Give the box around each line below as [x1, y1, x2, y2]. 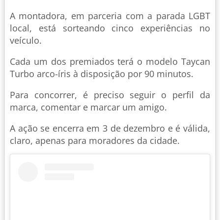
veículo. [10, 34, 42, 47]
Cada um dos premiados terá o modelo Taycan [10, 55, 210, 68]
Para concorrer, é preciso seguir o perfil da [10, 89, 210, 101]
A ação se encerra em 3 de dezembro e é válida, [10, 122, 210, 135]
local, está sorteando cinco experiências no [10, 22, 210, 34]
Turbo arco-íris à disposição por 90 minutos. [10, 68, 193, 80]
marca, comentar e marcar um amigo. [10, 101, 169, 113]
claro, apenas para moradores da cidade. [10, 135, 180, 147]
